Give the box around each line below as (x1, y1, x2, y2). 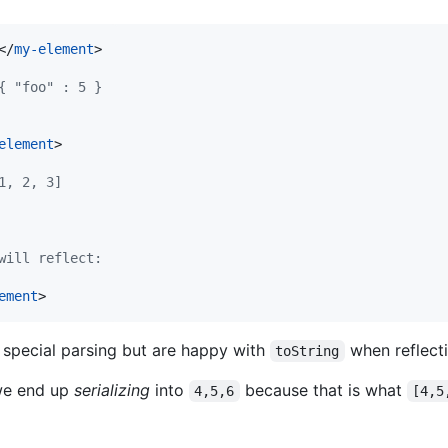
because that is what (239, 380, 407, 400)
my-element (14, 41, 94, 57)
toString (275, 343, 340, 359)
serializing (74, 380, 150, 400)
